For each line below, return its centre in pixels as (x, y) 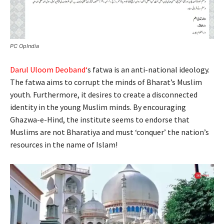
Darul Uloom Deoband (48, 69)
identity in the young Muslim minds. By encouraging (98, 107)
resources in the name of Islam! (64, 144)
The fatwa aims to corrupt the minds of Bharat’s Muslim (106, 82)
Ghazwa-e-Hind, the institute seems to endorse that (100, 119)
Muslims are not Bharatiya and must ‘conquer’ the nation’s (109, 132)
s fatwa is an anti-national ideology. (148, 69)
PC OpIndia (24, 46)
